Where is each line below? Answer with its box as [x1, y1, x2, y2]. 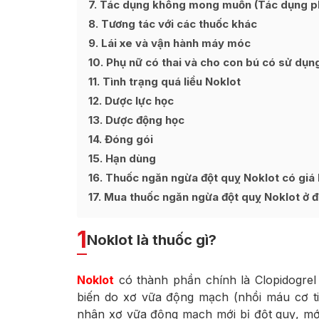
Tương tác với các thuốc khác [98, 17, 257, 31]
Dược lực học [102, 94, 174, 108]
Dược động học [103, 113, 184, 127]
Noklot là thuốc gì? [87, 231, 216, 249]
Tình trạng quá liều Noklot [100, 75, 241, 88]
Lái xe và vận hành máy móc [98, 36, 251, 50]
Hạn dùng [103, 152, 156, 165]
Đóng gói [102, 132, 153, 146]
